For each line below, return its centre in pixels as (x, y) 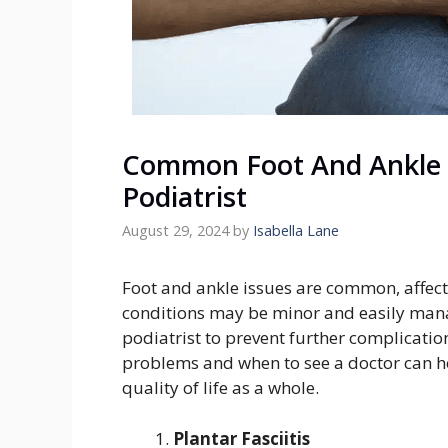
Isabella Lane (296, 231)
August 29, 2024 (175, 231)
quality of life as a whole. (220, 388)
